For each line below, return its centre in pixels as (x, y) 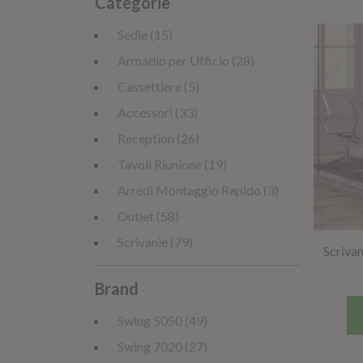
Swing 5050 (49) (162, 320)
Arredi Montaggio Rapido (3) (198, 190)
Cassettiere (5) (158, 86)
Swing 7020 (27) (162, 346)
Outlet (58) (148, 216)
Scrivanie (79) (155, 242)
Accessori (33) (158, 112)
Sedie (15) (145, 34)
